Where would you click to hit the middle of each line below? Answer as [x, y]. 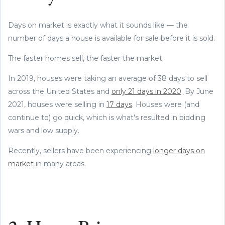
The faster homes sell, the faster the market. [87, 58]
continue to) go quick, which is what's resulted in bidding [107, 117]
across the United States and [60, 91]
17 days [119, 104]
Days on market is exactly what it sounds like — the [98, 25]
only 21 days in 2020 [146, 91]
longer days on [179, 150]
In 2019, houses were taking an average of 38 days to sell [108, 78]
